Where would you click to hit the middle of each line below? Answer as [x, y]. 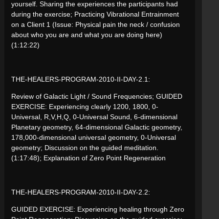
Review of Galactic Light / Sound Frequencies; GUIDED [97, 96]
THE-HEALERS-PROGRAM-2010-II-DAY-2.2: [81, 192]
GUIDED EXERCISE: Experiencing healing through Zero [98, 209]
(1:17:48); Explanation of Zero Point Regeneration [88, 158]
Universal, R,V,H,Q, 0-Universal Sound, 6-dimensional [94, 117]
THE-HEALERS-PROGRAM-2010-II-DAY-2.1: [81, 79]
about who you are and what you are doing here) [87, 34]
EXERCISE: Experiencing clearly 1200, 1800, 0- [85, 106]
